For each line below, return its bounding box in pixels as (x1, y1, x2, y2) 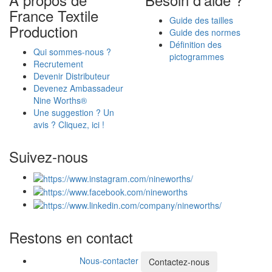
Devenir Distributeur (33, 70, 110, 83)
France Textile (9, 5, 98, 27)
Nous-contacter (79, 254, 138, 267)
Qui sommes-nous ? (33, 46, 111, 58)
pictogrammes (169, 50, 224, 63)
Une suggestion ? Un (33, 106, 114, 119)
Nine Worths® (33, 94, 87, 107)
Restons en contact (9, 226, 133, 248)
